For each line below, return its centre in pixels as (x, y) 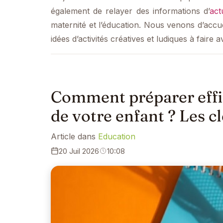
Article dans (74, 136)
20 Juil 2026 (79, 151)
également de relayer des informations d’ (130, 11)
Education (117, 136)
